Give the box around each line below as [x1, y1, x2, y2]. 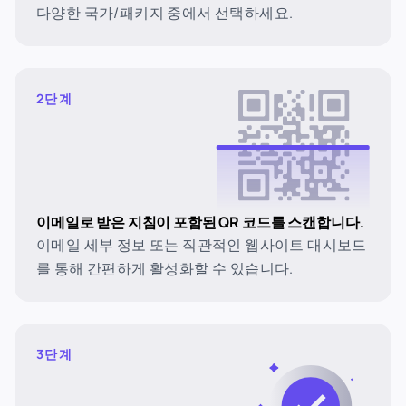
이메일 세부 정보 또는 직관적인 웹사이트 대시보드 [36, 235, 367, 255]
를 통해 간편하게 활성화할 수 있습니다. [36, 258, 294, 278]
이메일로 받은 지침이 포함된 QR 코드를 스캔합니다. [36, 212, 364, 232]
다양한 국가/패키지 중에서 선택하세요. [36, 3, 294, 23]
